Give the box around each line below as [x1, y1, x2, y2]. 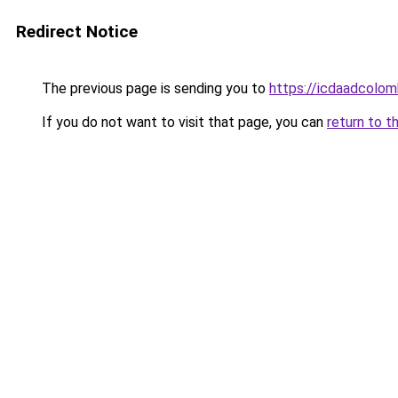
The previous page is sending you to [38, 80, 269, 97]
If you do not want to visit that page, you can [38, 114, 327, 131]
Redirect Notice [16, 21, 138, 42]
